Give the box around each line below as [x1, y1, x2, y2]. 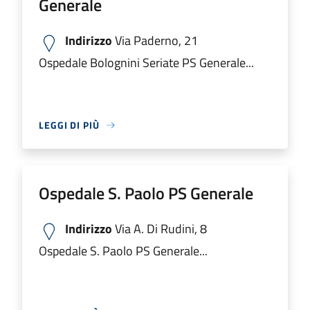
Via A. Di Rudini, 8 [112, 219, 207, 238]
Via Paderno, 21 [112, 31, 198, 50]
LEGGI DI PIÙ [39, 118, 100, 132]
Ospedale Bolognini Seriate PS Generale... [39, 53, 254, 72]
